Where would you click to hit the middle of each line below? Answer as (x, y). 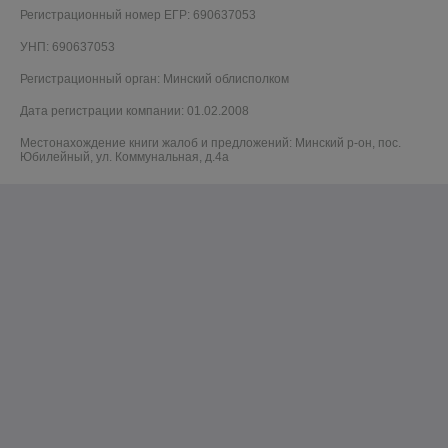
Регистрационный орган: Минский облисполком (154, 79)
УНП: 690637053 (67, 47)
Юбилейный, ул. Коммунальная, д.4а (124, 157)
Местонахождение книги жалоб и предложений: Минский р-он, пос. (210, 143)
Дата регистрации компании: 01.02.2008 (134, 111)
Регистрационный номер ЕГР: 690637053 (138, 15)
